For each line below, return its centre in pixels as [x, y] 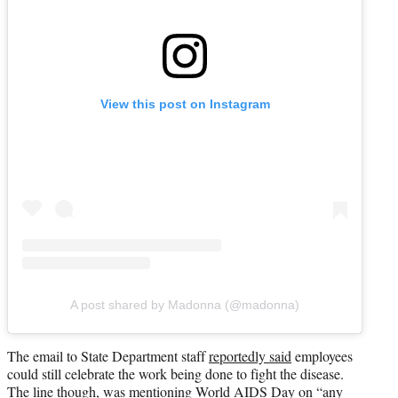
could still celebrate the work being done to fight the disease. [175, 374]
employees [322, 356]
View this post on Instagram [185, 104]
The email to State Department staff [108, 356]
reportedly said [250, 356]
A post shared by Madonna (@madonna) [185, 305]
